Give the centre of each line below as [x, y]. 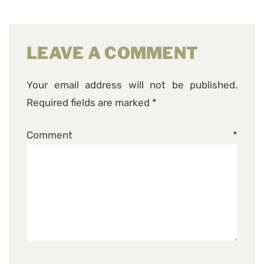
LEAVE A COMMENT [113, 53]
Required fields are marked [89, 103]
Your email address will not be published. [132, 85]
